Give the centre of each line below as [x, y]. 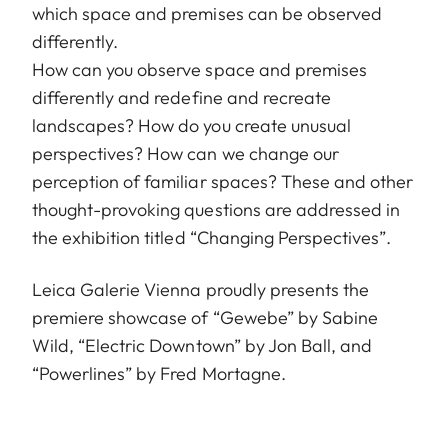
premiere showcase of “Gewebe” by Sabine [205, 318]
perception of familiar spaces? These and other [223, 182]
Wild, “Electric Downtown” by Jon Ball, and [202, 346]
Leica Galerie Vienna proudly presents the [201, 290]
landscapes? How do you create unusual [191, 126]
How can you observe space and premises [199, 70]
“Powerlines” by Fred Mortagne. [159, 374]
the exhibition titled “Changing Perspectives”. [212, 238]
